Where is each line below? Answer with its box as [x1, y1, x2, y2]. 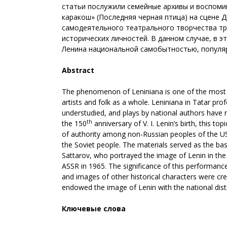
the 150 [62, 119, 87, 128]
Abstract [62, 65, 94, 75]
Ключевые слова [62, 204, 126, 213]
